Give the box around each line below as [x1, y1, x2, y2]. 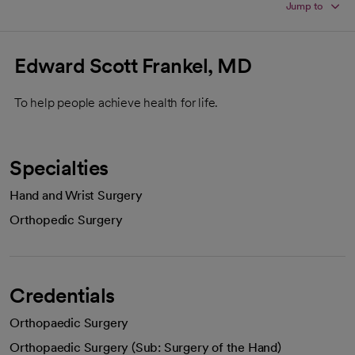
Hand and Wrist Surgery [10, 188, 143, 203]
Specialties [10, 155, 109, 180]
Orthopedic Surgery [10, 212, 123, 227]
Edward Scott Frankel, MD [14, 53, 251, 78]
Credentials [10, 283, 115, 307]
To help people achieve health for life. [14, 95, 219, 110]
